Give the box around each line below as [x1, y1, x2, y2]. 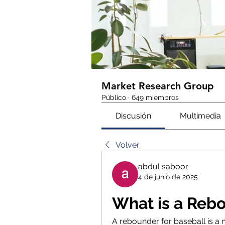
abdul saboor [138, 161, 188, 171]
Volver [116, 140, 140, 150]
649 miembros [132, 93, 179, 101]
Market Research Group [101, 79, 214, 92]
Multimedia [179, 110, 221, 121]
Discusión [116, 110, 152, 121]
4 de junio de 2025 [138, 172, 198, 181]
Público [101, 93, 126, 101]
